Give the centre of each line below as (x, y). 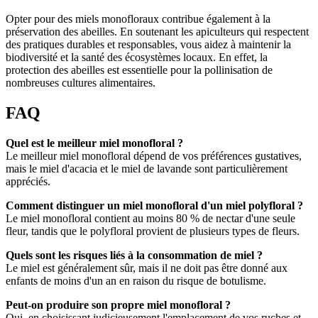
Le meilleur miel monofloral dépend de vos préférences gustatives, (154, 155)
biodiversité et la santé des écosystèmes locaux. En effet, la (137, 57)
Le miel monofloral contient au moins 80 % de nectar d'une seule (150, 218)
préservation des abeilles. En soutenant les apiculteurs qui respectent (157, 31)
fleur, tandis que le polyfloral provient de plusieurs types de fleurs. (153, 231)
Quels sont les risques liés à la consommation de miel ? (134, 255)
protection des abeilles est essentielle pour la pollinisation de (139, 70)
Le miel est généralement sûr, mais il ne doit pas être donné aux (147, 268)
